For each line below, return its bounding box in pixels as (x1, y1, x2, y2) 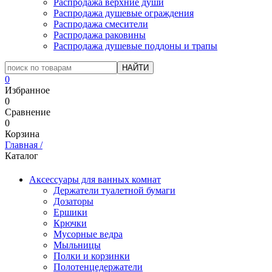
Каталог (5, 151, 38, 161)
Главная (5, 140, 38, 150)
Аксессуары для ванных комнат (29, 174, 161, 185)
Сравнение (5, 107, 50, 117)
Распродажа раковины (53, 30, 146, 40)
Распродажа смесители (53, 19, 148, 29)
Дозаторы (53, 196, 93, 207)
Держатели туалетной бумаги (53, 185, 175, 196)
